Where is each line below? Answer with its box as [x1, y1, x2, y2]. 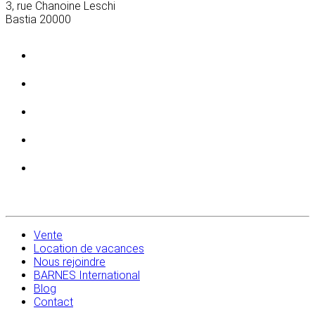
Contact [34, 295, 73, 309]
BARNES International [34, 269, 140, 283]
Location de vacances [34, 242, 144, 256]
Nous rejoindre [34, 255, 105, 269]
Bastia [6, 13, 37, 27]
